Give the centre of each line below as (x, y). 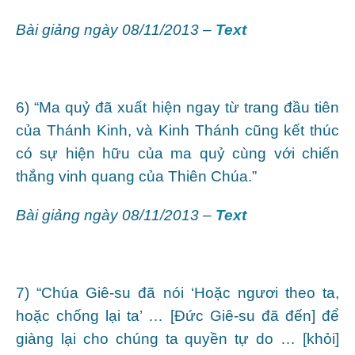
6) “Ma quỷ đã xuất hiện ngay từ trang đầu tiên (177, 107)
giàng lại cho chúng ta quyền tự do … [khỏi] (177, 338)
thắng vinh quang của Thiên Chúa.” (136, 176)
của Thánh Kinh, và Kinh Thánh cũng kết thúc (177, 130)
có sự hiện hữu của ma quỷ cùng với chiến (177, 153)
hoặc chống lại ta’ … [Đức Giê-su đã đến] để (177, 315)
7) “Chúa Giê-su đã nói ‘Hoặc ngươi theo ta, (177, 292)
